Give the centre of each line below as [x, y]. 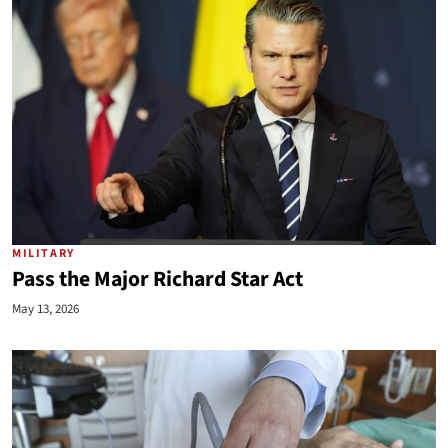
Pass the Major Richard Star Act [157, 279]
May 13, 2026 [45, 309]
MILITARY [43, 253]
